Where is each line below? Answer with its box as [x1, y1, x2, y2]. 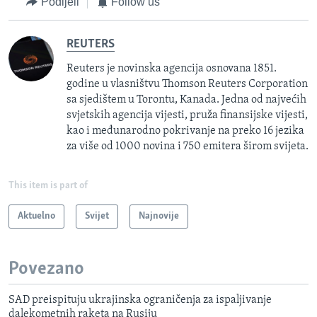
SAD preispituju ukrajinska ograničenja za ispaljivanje [8, 294, 272, 306]
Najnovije [139, 210, 179, 221]
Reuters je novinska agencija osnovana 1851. [67, 62, 277, 74]
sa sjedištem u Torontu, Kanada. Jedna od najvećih [67, 93, 306, 105]
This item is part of [8, 180, 88, 191]
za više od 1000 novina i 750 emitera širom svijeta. [67, 140, 309, 152]
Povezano [8, 259, 84, 279]
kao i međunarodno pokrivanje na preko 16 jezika [67, 125, 304, 137]
